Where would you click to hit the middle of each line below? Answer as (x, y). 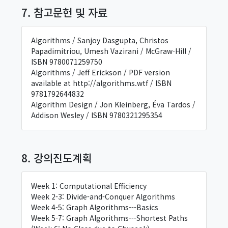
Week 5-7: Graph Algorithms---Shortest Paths (109, 218)
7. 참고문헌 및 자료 (64, 12)
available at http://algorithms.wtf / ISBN (101, 83)
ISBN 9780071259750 (66, 62)
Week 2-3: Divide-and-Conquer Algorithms (103, 196)
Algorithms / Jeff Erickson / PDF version (100, 72)
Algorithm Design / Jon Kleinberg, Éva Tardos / (113, 104)
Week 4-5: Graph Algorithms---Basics (94, 207)
